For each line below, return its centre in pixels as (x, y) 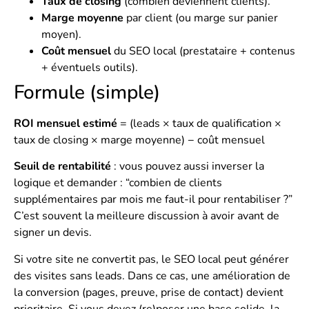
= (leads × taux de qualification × (199, 123)
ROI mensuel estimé (66, 123)
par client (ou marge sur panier (201, 18)
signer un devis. (53, 233)
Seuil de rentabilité (62, 167)
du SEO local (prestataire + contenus (203, 51)
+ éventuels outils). (90, 67)
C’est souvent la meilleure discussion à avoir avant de (147, 216)
